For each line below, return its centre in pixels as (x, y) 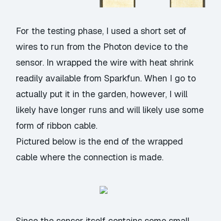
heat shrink (172, 63)
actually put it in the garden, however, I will (102, 94)
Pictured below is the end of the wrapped (100, 142)
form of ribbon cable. (57, 126)
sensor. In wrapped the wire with (83, 63)
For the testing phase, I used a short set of (101, 31)
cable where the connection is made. (90, 157)
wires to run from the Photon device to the (102, 47)
